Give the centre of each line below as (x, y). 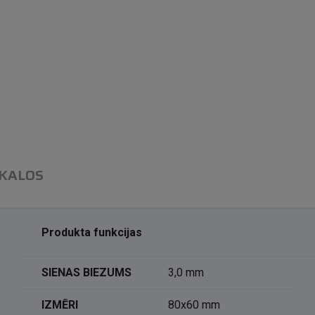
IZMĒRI (59, 305)
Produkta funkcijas (91, 232)
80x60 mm (194, 305)
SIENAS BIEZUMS (86, 272)
